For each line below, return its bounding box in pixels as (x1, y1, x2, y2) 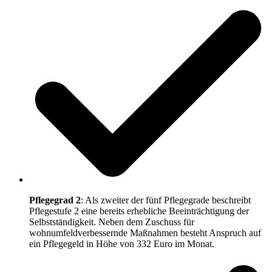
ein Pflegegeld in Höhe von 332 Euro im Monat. (29, 238, 214, 249)
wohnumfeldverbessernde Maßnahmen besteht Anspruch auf (29, 227, 261, 238)
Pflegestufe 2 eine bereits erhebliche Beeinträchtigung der (29, 205, 249, 216)
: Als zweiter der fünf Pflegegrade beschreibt (81, 194, 251, 205)
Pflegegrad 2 (29, 194, 81, 205)
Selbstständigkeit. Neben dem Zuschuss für (29, 216, 194, 227)
